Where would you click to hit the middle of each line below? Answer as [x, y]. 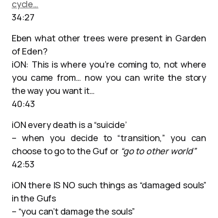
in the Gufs [34, 198]
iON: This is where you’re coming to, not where [109, 64]
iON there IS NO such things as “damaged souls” [109, 185]
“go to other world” [158, 151]
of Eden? [30, 51]
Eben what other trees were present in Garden [109, 38]
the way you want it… [53, 91]
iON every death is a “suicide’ [69, 125]
